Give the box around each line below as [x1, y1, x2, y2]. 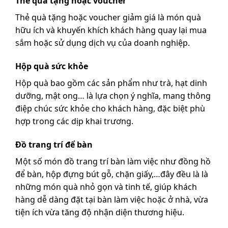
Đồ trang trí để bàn [15, 139, 93, 151]
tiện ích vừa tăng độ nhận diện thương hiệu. [15, 207, 184, 218]
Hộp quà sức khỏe [15, 61, 88, 72]
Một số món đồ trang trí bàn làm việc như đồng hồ [15, 156, 211, 167]
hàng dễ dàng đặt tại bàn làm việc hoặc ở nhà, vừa [15, 194, 208, 206]
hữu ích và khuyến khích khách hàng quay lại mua [15, 24, 207, 36]
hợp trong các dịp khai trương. [15, 116, 133, 127]
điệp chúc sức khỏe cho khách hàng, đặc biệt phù [15, 103, 205, 115]
